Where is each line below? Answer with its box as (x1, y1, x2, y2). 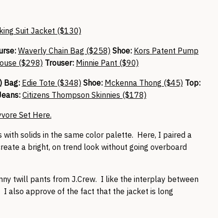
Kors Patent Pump (134, 46, 199, 55)
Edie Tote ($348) (21, 78, 81, 88)
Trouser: (43, 58, 76, 68)
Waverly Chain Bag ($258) (18, 46, 110, 55)
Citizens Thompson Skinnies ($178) (22, 90, 146, 100)
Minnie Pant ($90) (76, 58, 139, 68)
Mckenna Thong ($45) (104, 78, 183, 88)
